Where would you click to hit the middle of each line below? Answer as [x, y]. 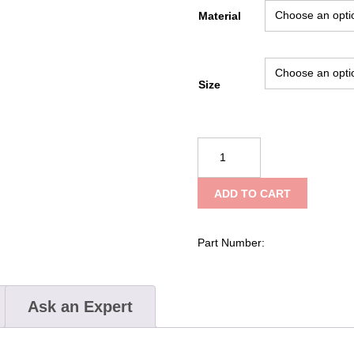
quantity [216, 200]
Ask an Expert [80, 307]
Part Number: [231, 243]
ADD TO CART [253, 193]
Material [219, 15]
